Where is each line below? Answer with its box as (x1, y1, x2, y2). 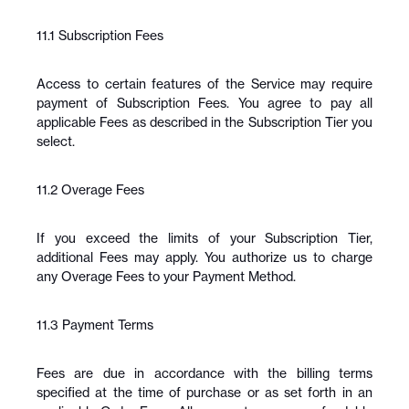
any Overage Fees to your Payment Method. (37, 268, 296, 284)
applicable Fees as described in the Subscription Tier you (37, 114, 372, 130)
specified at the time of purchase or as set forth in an (37, 384, 372, 400)
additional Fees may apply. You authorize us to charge (37, 249, 372, 265)
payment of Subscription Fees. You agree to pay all (37, 95, 372, 110)
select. (37, 133, 75, 149)
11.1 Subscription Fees (37, 27, 163, 43)
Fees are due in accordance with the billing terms (37, 365, 372, 381)
